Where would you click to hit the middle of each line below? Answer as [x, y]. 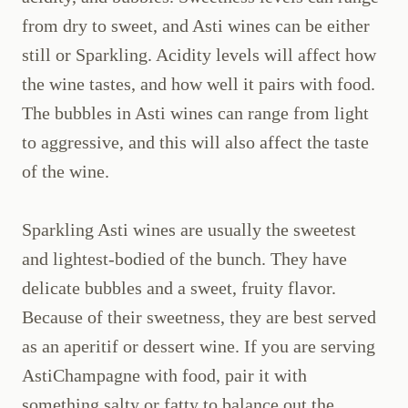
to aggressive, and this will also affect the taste [195, 143]
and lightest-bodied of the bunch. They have [184, 259]
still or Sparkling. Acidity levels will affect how [199, 55]
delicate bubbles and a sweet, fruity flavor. [179, 288]
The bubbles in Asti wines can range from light [195, 113]
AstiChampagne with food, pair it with [164, 376]
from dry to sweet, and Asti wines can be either [196, 26]
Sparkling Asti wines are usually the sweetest [189, 230]
